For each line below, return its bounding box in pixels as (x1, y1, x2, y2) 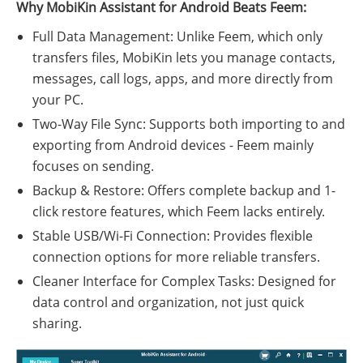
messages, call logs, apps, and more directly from (32, 70, 333, 88)
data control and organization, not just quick (32, 293, 304, 312)
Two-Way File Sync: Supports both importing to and (32, 115, 345, 134)
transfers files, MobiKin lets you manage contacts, (32, 49, 335, 67)
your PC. (32, 91, 83, 109)
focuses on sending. (32, 157, 154, 176)
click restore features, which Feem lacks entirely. (32, 203, 325, 221)
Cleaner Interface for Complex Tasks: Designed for (32, 272, 336, 291)
